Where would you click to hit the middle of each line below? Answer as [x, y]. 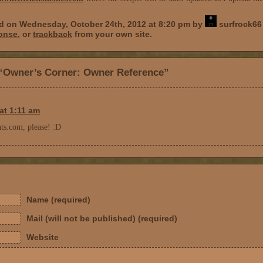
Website [43, 237]
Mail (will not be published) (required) [102, 218]
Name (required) [58, 200]
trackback [53, 34]
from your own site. [112, 34]
